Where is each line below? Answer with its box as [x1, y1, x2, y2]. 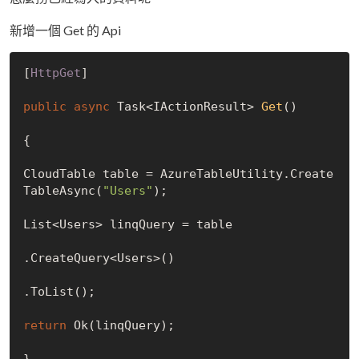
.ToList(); [22, 284, 95, 300]
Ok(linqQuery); [66, 318, 175, 333]
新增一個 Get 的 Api [10, 22, 121, 38]
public [22, 99, 67, 115]
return [22, 318, 67, 333]
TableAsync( [22, 184, 103, 199]
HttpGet [30, 66, 81, 81]
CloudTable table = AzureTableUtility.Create [22, 167, 333, 182]
